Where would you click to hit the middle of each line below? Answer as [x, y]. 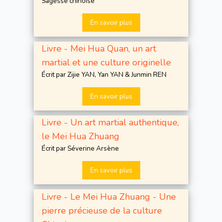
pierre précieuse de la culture [102, 210]
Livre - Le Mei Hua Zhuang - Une [109, 196]
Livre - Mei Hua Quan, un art [99, 49]
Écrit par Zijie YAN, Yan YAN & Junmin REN [104, 75]
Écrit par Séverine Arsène [80, 149]
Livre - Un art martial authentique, [110, 123]
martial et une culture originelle [106, 63]
